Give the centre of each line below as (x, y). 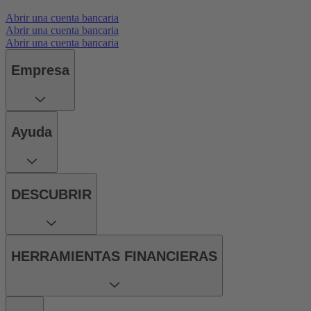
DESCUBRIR (51, 194)
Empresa (40, 70)
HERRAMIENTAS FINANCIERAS (114, 256)
